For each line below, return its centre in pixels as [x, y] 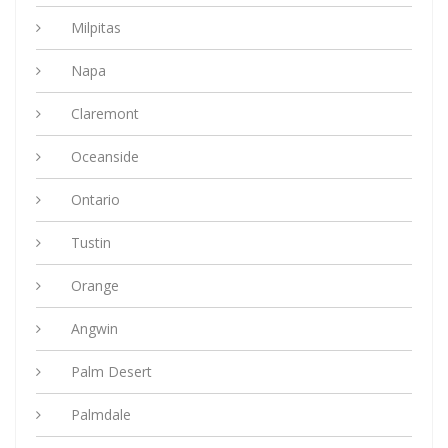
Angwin [94, 328]
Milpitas [96, 27]
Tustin [91, 242]
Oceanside [105, 156]
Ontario [95, 199]
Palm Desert [111, 371]
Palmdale [101, 414]
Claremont [105, 113]
